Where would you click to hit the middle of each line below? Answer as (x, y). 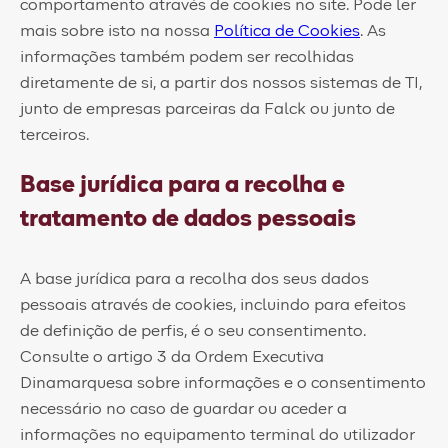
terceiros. (54, 135)
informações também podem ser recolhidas (187, 57)
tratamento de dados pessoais (188, 219)
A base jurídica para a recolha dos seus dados (194, 279)
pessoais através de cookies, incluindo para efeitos (213, 305)
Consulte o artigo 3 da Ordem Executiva (172, 357)
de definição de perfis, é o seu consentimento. (193, 331)
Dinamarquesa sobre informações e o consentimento (223, 383)
